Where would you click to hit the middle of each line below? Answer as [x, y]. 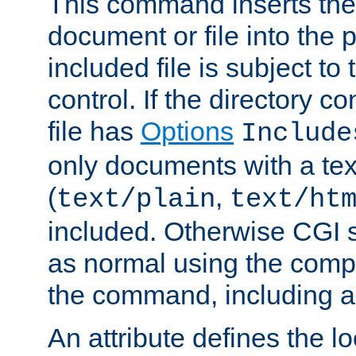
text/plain [136, 199]
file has [94, 131]
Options [187, 131]
